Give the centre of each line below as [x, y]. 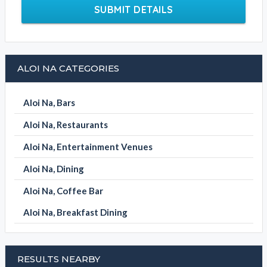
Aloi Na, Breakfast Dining [75, 212]
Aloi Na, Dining [53, 169]
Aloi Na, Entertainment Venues [88, 147]
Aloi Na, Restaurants [65, 125]
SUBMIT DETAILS [133, 10]
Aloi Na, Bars [49, 103]
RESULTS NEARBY [58, 259]
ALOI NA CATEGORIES [68, 69]
